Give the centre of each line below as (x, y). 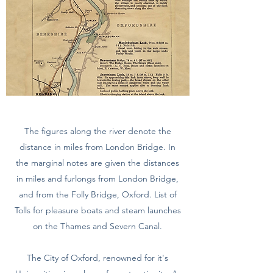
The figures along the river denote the (97, 131)
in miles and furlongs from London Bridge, (97, 179)
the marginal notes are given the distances (97, 163)
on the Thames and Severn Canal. (97, 226)
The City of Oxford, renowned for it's (97, 258)
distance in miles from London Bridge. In (97, 147)
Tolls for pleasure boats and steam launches (97, 210)
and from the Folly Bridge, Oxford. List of (97, 194)
